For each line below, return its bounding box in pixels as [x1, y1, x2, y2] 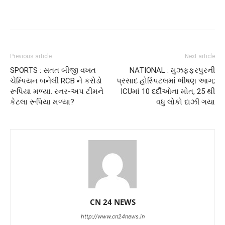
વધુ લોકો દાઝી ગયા [156, 97, 215, 107]
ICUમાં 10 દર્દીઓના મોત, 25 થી [121, 87, 215, 96]
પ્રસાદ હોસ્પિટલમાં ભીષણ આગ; [117, 76, 215, 86]
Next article [185, 53, 215, 60]
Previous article [10, 53, 52, 60]
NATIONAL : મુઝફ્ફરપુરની [130, 66, 215, 75]
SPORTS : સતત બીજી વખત [10, 66, 96, 75]
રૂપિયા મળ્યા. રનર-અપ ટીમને [10, 87, 103, 96]
